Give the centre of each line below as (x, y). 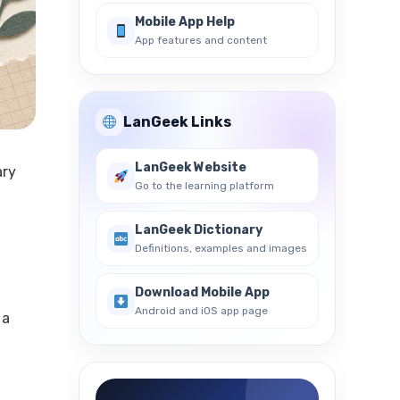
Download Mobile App (202, 292)
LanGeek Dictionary (199, 230)
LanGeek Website (191, 167)
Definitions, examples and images (221, 248)
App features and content (201, 40)
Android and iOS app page (201, 311)
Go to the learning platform (204, 186)
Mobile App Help (185, 22)
